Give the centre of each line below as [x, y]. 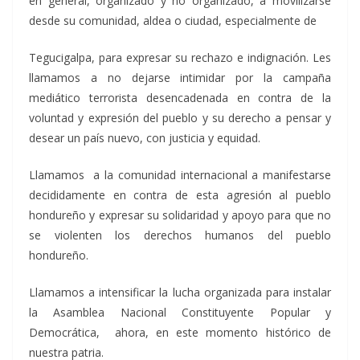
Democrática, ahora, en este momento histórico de [180, 332]
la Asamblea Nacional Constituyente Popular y [180, 312]
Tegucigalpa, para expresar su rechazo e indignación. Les [180, 57]
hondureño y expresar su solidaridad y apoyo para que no [180, 215]
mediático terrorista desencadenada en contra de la [180, 98]
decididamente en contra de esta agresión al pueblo [180, 195]
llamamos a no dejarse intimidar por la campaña [180, 78]
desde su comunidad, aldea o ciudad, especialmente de [173, 20]
